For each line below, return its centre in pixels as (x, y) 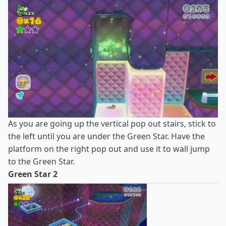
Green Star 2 (33, 174)
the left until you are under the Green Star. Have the (106, 136)
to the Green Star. (41, 161)
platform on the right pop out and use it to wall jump (109, 149)
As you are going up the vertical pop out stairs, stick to (112, 123)
